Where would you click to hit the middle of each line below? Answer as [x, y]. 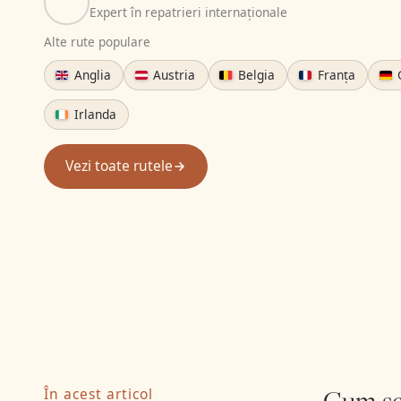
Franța [334, 74]
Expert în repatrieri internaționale [188, 13]
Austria [173, 74]
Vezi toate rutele [119, 166]
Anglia [90, 74]
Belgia [255, 74]
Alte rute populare [98, 41]
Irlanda [93, 114]
